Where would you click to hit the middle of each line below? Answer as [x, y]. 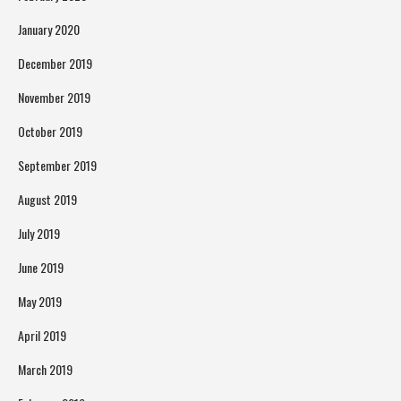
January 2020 [49, 30]
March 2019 [45, 370]
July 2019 [39, 234]
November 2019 [54, 98]
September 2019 [57, 166]
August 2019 [47, 200]
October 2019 [50, 132]
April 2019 [42, 336]
